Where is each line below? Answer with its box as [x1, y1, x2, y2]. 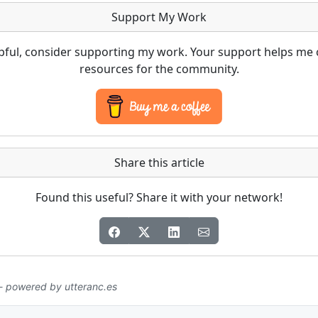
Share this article [114, 155, 204, 171]
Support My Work [111, 9, 207, 26]
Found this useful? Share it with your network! [35, 190, 283, 206]
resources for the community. [79, 61, 239, 77]
